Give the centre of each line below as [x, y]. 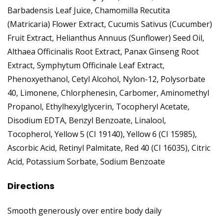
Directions [31, 186]
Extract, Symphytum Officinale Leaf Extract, [86, 66]
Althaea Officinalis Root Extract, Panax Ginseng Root [103, 52]
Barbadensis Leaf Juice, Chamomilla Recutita [89, 11]
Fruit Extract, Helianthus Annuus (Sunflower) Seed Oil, [106, 38]
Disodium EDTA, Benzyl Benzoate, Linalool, [87, 121]
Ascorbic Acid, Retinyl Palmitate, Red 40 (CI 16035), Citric [109, 148]
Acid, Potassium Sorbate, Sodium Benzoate [86, 162]
